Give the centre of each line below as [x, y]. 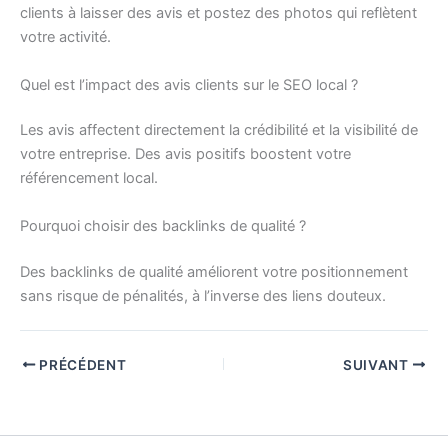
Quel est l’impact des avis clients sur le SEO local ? [189, 84]
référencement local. [89, 178]
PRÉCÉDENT [81, 364]
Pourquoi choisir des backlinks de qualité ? [163, 225]
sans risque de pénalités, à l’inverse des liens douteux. [203, 295]
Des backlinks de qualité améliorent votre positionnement [214, 271]
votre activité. [65, 37]
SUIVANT [377, 364]
